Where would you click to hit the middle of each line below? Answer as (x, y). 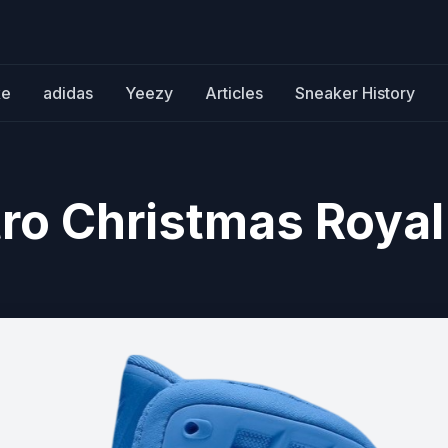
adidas (68, 93)
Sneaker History (355, 93)
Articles (234, 93)
